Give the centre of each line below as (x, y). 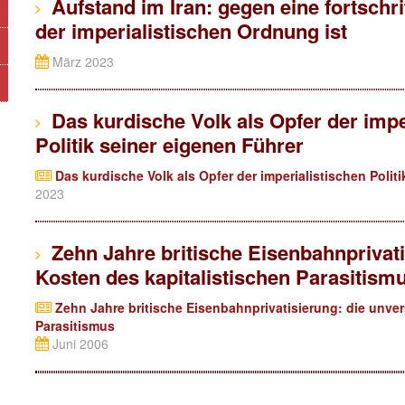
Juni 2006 (79, 344)
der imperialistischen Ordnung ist (191, 31)
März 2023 (81, 61)
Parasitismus (75, 325)
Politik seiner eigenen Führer (170, 145)
